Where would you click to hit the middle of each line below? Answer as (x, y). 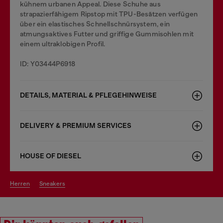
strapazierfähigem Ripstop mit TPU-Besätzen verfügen (109, 14)
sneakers (54, 183)
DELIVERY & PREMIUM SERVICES (76, 125)
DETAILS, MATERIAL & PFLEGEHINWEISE (88, 95)
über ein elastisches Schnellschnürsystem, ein (95, 24)
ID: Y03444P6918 (48, 63)
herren (22, 183)
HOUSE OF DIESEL (51, 156)
